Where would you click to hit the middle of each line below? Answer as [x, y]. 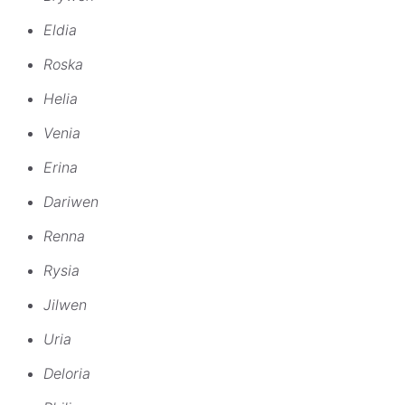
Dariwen [71, 202]
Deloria [67, 374]
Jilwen [65, 305]
